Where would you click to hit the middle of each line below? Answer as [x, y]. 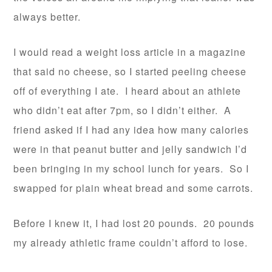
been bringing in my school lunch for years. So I [131, 169]
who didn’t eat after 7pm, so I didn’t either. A [123, 110]
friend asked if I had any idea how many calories [131, 130]
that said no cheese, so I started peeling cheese [130, 72]
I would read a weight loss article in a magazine [130, 52]
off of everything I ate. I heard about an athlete [127, 91]
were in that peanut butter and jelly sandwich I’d [131, 149]
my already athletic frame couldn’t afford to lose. [131, 243]
